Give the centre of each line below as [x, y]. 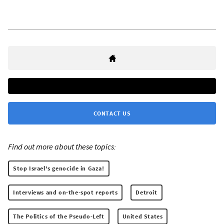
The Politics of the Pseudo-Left [59, 216]
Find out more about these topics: [62, 147]
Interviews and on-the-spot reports [65, 192]
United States [142, 216]
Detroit [146, 192]
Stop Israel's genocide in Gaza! [59, 168]
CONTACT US [112, 113]
